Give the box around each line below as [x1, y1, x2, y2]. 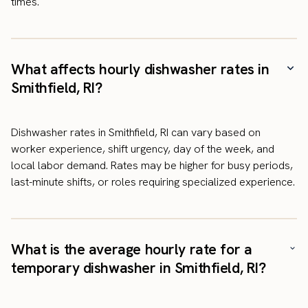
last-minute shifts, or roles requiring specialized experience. [11, 174, 295, 189]
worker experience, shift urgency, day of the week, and [11, 141, 274, 156]
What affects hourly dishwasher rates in [11, 59, 269, 78]
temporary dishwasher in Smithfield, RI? [11, 258, 266, 277]
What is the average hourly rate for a [11, 239, 252, 258]
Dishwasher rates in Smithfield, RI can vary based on [11, 124, 261, 140]
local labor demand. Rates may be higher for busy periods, [11, 157, 293, 173]
